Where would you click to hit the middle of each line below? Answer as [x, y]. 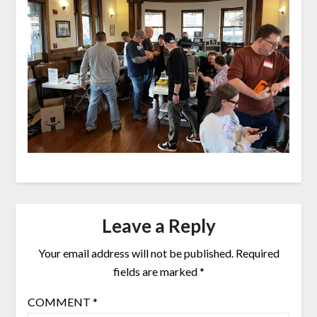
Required [257, 253]
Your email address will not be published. [136, 253]
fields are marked [156, 271]
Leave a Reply [158, 225]
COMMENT [60, 301]
